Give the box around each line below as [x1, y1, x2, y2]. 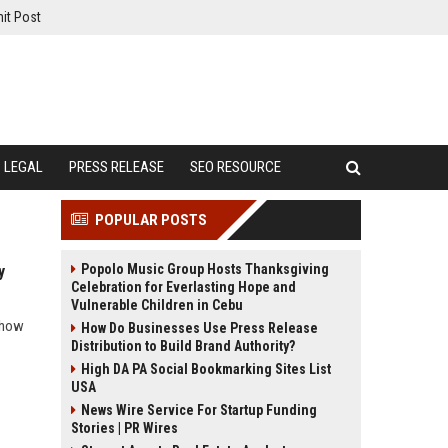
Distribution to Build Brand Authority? [71, 338, 295, 354]
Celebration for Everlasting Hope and [71, 279, 296, 295]
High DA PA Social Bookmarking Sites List [81, 361, 331, 377]
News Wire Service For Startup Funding [81, 402, 317, 418]
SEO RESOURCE [190, 158, 281, 176]
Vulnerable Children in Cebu [71, 297, 243, 313]
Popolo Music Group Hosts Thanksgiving [81, 261, 329, 277]
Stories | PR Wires [71, 420, 178, 436]
